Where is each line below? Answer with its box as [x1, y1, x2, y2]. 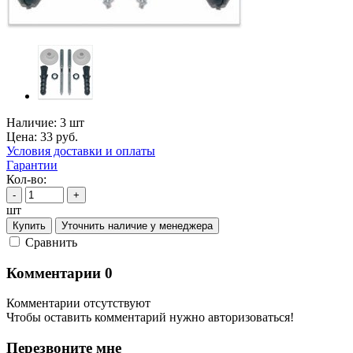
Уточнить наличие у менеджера [61, 219, 213, 232]
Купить [13, 219, 46, 232]
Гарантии [6, 158, 58, 172]
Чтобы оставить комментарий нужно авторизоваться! [6, 310, 294, 325]
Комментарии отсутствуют [6, 296, 150, 310]
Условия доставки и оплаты [6, 143, 155, 158]
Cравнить [25, 235, 77, 249]
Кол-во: [6, 172, 46, 186]
